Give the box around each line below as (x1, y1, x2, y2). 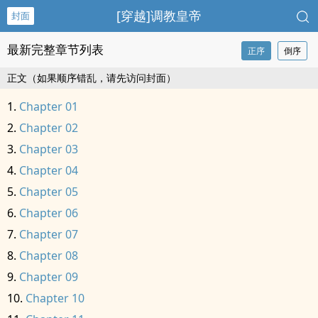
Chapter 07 (19, 226, 78, 242)
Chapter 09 (19, 269, 78, 285)
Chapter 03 (19, 141, 78, 157)
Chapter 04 (19, 163, 78, 178)
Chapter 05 (19, 184, 78, 199)
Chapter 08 (19, 248, 78, 263)
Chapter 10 (26, 290, 84, 306)
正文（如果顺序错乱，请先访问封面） (7, 71, 176, 84)
